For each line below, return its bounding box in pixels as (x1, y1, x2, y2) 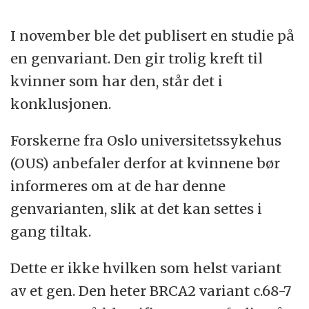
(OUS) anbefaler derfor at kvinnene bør (10, 154, 281, 172)
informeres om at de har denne (10, 177, 226, 195)
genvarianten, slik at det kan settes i (10, 200, 263, 218)
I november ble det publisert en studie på (10, 27, 295, 45)
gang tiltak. (10, 223, 92, 241)
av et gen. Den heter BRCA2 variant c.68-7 (10, 281, 292, 299)
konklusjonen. (10, 95, 112, 113)
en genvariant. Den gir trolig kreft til (10, 50, 263, 68)
